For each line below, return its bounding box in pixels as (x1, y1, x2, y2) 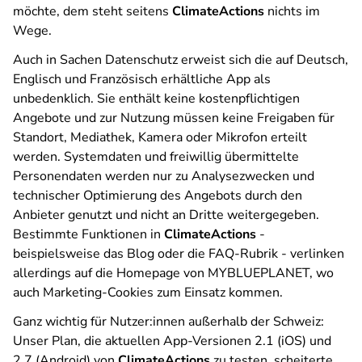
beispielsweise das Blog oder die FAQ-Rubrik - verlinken (13, 245, 344, 263)
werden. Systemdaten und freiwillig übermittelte (13, 148, 299, 166)
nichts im (264, 2, 320, 20)
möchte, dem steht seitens (13, 2, 172, 20)
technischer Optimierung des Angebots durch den (13, 187, 302, 204)
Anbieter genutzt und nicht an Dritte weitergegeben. (13, 206, 319, 224)
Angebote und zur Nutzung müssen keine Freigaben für (13, 109, 335, 127)
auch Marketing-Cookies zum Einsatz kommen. (13, 284, 283, 301)
